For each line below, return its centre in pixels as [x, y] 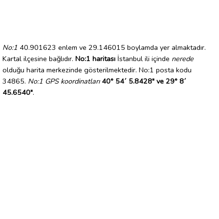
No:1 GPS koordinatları [64, 81]
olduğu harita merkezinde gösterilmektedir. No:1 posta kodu [97, 70]
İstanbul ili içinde [143, 58]
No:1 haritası [95, 58]
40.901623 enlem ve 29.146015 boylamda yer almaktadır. [112, 47]
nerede [183, 58]
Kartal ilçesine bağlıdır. [39, 58]
